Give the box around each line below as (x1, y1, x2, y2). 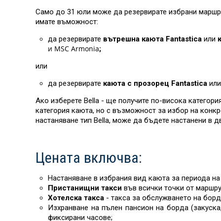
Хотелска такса (48, 193, 106, 202)
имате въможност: (36, 17, 98, 26)
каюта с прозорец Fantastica (103, 79, 207, 88)
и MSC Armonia (48, 44, 99, 53)
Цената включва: (36, 149, 142, 166)
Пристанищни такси (48, 184, 122, 192)
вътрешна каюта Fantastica (103, 35, 202, 43)
